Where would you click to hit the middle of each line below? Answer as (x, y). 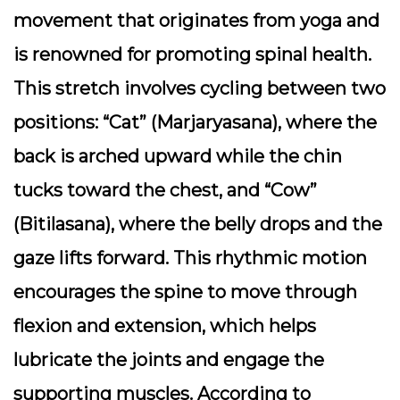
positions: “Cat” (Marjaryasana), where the (195, 122)
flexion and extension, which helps (165, 326)
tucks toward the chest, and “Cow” (165, 190)
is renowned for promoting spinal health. (192, 54)
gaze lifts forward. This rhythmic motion (190, 258)
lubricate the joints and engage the (169, 360)
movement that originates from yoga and (196, 21)
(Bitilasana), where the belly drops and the (198, 224)
